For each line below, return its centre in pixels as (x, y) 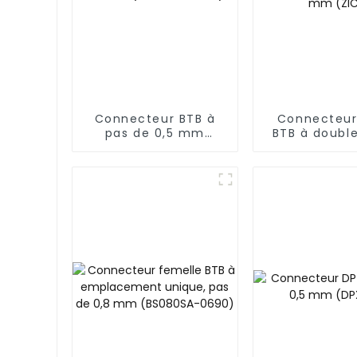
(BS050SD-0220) (155, 148)
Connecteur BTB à (155, 119)
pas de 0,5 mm (155, 133)
